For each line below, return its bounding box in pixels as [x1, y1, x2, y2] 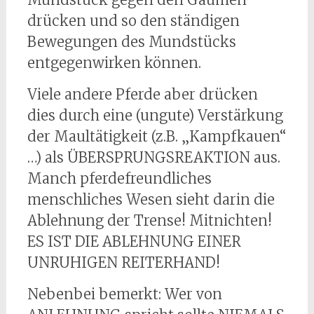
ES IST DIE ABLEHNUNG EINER [27, 233, 241, 251]
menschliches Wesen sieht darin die [27, 191, 275, 209]
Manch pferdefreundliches [27, 170, 212, 188]
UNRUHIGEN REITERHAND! [27, 254, 220, 272]
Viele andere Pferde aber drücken [27, 86, 258, 104]
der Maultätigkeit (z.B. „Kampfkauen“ [27, 128, 287, 146]
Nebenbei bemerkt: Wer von [27, 285, 222, 303]
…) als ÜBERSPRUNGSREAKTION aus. [27, 149, 280, 167]
